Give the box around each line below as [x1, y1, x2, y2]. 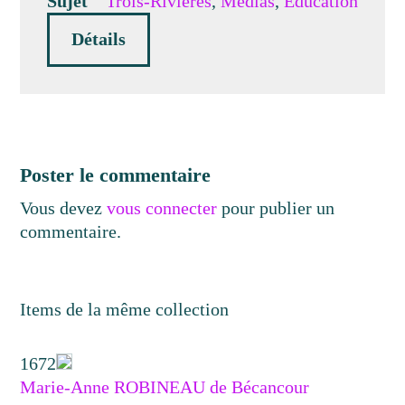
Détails [71, 29, 127, 49]
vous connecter [107, 198, 218, 218]
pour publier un [217, 198, 335, 218]
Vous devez [20, 198, 108, 218]
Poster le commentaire [20, 164, 212, 186]
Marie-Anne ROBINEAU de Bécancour [20, 377, 310, 397]
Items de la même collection [20, 299, 230, 319]
